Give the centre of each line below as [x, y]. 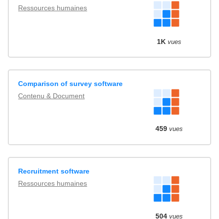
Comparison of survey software [71, 84]
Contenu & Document [52, 96]
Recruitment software [54, 171]
